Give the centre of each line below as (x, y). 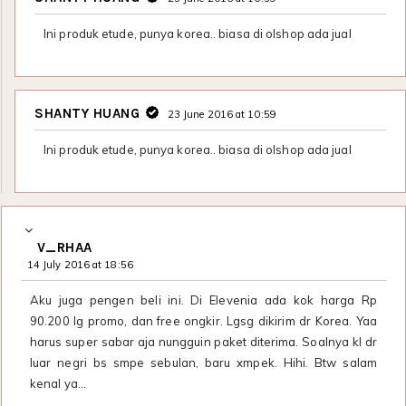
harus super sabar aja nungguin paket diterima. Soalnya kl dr (203, 341)
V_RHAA (64, 247)
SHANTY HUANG (87, 114)
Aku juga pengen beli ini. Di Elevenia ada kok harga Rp (203, 300)
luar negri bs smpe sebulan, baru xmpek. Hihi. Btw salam (203, 362)
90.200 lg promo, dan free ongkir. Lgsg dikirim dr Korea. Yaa (203, 320)
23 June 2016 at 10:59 (222, 115)
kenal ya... (58, 383)
